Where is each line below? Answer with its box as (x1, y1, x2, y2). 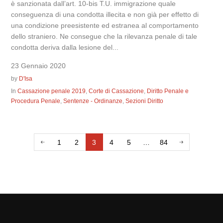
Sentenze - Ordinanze (63, 98, 123, 105)
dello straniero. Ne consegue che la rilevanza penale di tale (11, 32, 198, 41)
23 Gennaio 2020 (11, 62, 66, 70)
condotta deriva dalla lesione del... (11, 43, 119, 52)
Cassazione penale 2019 (17, 88, 86, 95)
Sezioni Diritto (125, 98, 164, 105)
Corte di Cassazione (89, 88, 144, 95)
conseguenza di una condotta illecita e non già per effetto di (11, 10, 199, 19)
